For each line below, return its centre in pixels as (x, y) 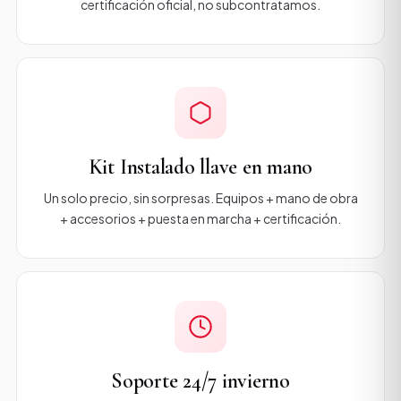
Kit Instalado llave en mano (200, 167)
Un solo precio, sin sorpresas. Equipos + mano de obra (200, 198)
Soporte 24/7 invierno (200, 381)
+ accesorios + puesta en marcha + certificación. (200, 218)
